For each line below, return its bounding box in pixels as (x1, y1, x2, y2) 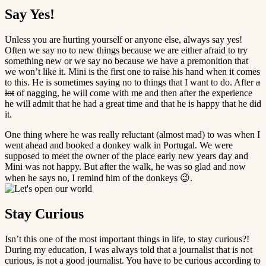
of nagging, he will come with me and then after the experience (14, 87, 252, 98)
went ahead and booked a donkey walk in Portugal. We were (5, 140, 233, 150)
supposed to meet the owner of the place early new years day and (5, 150, 248, 161)
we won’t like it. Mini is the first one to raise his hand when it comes (5, 66, 260, 77)
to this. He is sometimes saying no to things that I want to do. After (5, 77, 256, 87)
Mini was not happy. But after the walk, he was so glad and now (5, 161, 246, 172)
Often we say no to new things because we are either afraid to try (5, 45, 248, 55)
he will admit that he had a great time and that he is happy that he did (5, 98, 261, 109)
